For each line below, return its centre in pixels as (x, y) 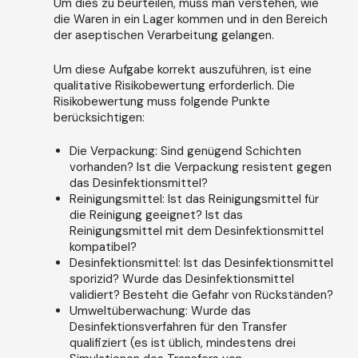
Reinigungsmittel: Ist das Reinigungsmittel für (194, 199)
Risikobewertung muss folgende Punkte (161, 101)
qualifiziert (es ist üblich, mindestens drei (182, 343)
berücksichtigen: (99, 117)
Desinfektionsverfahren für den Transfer (178, 327)
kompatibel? (103, 247)
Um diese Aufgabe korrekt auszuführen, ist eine (182, 69)
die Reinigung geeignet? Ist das (156, 215)
